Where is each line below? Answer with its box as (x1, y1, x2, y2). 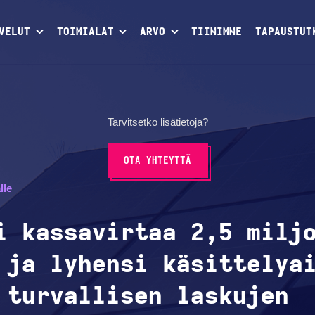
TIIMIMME (191, 27, 243, 38)
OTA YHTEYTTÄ (124, 155, 191, 166)
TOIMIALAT (56, 27, 114, 38)
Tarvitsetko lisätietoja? (107, 115, 208, 128)
